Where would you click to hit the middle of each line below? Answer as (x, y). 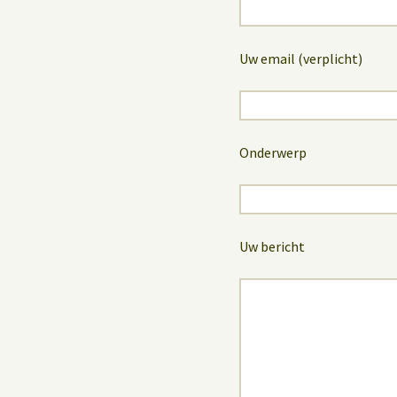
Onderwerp (273, 152)
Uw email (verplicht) (301, 58)
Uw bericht (272, 246)
